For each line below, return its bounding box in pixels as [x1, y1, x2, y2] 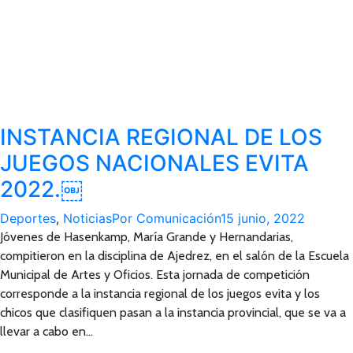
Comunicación [136, 210, 221, 226]
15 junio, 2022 [221, 210, 305, 226]
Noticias [63, 210, 112, 226]
